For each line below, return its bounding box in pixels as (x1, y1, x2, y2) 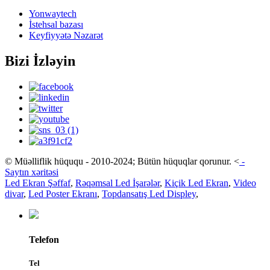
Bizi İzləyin (5, 53, 75, 69)
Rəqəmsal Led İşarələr (75, 178, 160, 189)
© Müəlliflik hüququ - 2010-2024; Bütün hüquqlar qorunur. (5, 156, 231, 167)
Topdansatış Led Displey (102, 189, 196, 199)
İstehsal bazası (29, 19, 83, 30)
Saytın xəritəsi (5, 167, 58, 178)
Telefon (29, 234, 59, 245)
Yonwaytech (29, 8, 77, 19)
